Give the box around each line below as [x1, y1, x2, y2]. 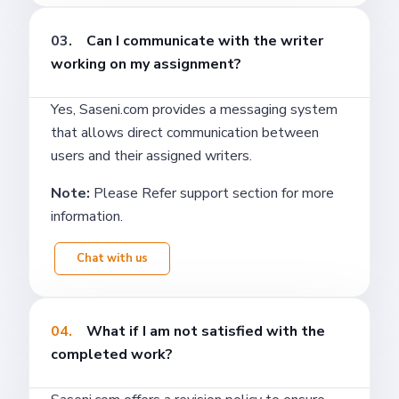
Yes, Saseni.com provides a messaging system [51, 99, 338, 119]
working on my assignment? [51, 53, 241, 74]
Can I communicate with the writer [86, 30, 323, 51]
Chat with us [77, 249, 148, 266]
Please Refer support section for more [94, 183, 334, 203]
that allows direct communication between [51, 122, 319, 142]
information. [51, 206, 123, 226]
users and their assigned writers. [51, 145, 252, 166]
